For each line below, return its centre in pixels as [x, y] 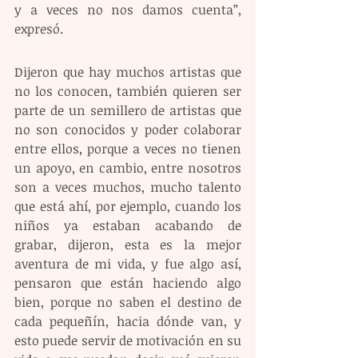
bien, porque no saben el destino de [128, 302]
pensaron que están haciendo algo [128, 283]
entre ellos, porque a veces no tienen [128, 149]
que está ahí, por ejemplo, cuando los [128, 207]
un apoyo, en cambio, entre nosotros [128, 168]
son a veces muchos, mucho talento [128, 187]
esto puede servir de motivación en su [128, 341]
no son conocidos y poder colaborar [128, 130]
